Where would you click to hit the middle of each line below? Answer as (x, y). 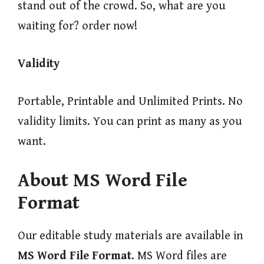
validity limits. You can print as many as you (130, 122)
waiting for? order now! (77, 27)
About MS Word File (103, 181)
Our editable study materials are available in (130, 236)
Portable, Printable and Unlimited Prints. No (130, 102)
